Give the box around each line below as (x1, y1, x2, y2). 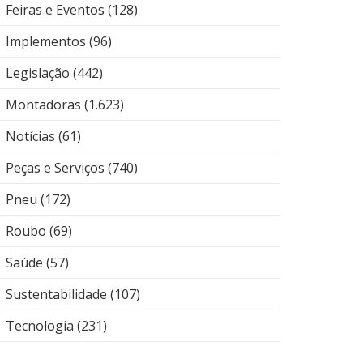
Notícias (6, 127, 55, 145)
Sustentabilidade (6, 285, 107, 303)
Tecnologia (6, 317, 74, 335)
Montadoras (6, 96, 81, 113)
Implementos (6, 32, 86, 50)
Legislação (6, 64, 70, 82)
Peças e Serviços (6, 159, 105, 177)
